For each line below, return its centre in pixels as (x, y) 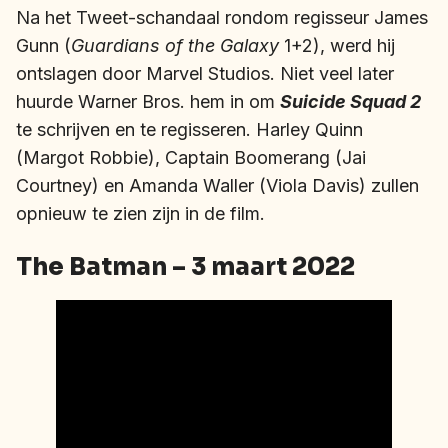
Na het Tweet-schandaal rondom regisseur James (222, 17)
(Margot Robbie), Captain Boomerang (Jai (191, 157)
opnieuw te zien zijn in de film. (140, 213)
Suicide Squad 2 (350, 101)
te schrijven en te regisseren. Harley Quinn (189, 129)
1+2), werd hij (337, 45)
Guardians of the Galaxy (175, 45)
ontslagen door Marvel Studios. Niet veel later (205, 73)
